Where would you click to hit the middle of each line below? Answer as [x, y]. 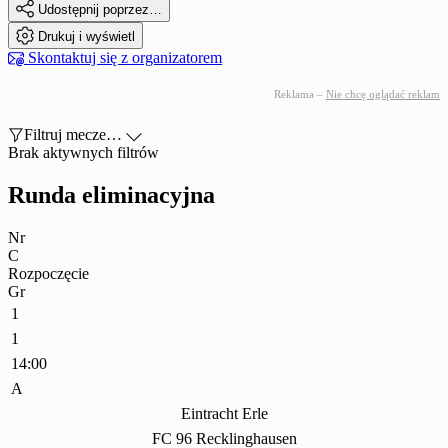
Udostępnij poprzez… [100, 10]
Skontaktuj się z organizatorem [123, 58]
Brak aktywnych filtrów [83, 153]
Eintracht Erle [224, 414]
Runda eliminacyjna [111, 195]
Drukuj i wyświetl [86, 37]
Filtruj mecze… [73, 135]
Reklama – [300, 94]
